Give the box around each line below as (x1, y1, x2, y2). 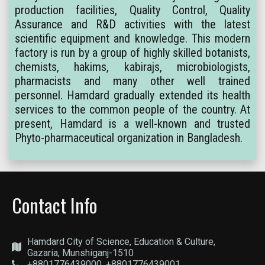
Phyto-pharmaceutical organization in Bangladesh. (15, 131, 243, 145)
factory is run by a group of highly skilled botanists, (15, 46, 250, 60)
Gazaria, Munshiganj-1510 (27, 247, 134, 258)
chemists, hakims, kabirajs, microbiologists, (15, 60, 250, 74)
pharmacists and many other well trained (15, 74, 250, 88)
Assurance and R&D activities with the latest (15, 17, 250, 31)
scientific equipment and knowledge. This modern (15, 31, 250, 46)
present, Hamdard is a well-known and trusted (15, 117, 250, 131)
